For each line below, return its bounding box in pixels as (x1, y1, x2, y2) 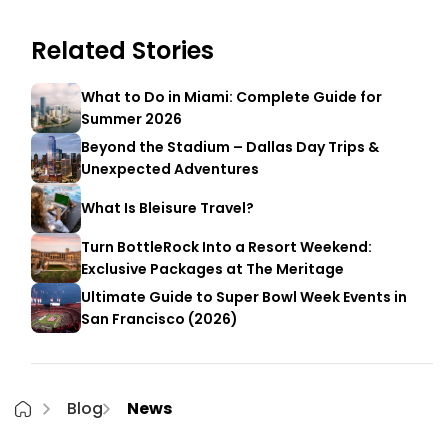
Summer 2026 (81, 109, 182, 129)
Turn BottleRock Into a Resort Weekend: (81, 237, 372, 257)
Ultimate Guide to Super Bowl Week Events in (81, 287, 407, 307)
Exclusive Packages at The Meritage (81, 259, 344, 279)
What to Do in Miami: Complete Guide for (81, 87, 382, 107)
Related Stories (31, 34, 214, 67)
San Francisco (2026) (81, 309, 238, 329)
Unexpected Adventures (81, 159, 259, 179)
